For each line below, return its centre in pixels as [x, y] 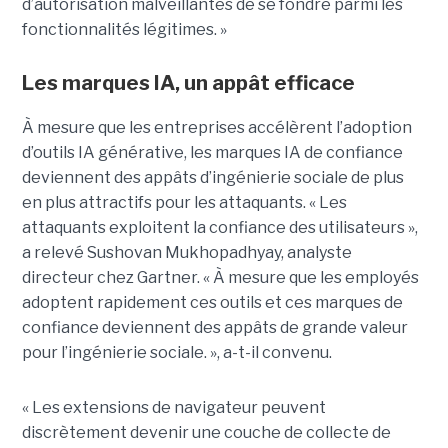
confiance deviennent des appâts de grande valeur [214, 327]
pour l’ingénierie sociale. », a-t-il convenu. [176, 352]
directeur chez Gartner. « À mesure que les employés [220, 277]
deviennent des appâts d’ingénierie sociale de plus [212, 177]
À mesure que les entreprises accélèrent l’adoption [216, 127]
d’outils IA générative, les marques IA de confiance [212, 152]
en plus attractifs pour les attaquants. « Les [184, 202]
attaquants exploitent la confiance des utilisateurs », [219, 227]
